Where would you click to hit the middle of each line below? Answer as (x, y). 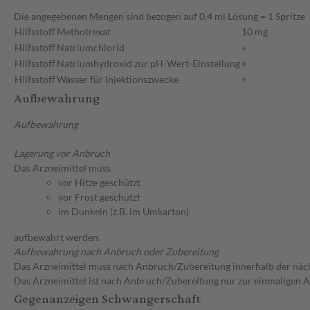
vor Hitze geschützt (99, 183)
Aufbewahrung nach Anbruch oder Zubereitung (116, 252)
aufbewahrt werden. (57, 237)
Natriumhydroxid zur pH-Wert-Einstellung (148, 64)
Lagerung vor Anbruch (62, 154)
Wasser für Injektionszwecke (118, 80)
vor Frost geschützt (99, 197)
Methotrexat (84, 32)
